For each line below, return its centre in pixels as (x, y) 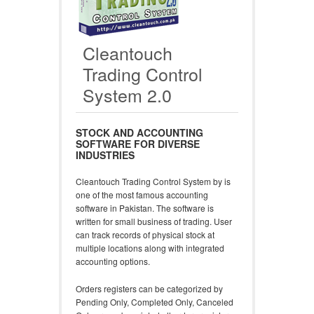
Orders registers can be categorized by (149, 288)
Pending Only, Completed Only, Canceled (155, 302)
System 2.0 (127, 95)
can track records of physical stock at (145, 234)
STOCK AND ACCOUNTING (139, 132)
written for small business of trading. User (154, 221)
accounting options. (113, 261)
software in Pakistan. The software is (145, 208)
